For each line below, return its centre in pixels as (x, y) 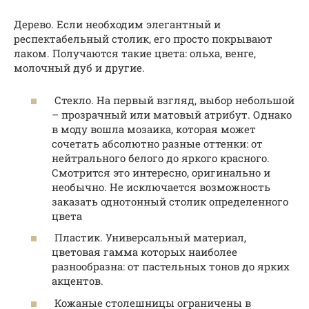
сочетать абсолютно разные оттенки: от (157, 143)
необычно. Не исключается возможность (161, 187)
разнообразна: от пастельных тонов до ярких (171, 267)
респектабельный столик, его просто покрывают (143, 39)
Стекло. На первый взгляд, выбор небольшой (173, 100)
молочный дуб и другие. (79, 68)
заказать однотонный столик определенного (170, 201)
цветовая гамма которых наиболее (144, 252)
